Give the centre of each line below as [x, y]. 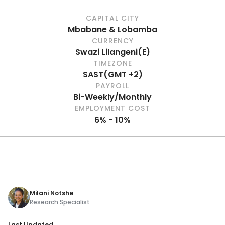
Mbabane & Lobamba [113, 29]
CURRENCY [113, 41]
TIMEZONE [113, 63]
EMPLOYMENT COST [113, 108]
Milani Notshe [51, 193]
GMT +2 [123, 75]
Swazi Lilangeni [106, 52]
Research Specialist [60, 202]
